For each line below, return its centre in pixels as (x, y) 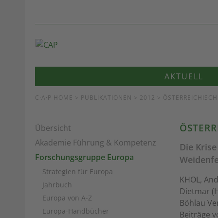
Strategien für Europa (78, 172)
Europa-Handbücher (76, 211)
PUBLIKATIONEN (106, 98)
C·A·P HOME (54, 98)
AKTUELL (184, 76)
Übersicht (53, 128)
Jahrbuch (57, 185)
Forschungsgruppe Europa (84, 157)
